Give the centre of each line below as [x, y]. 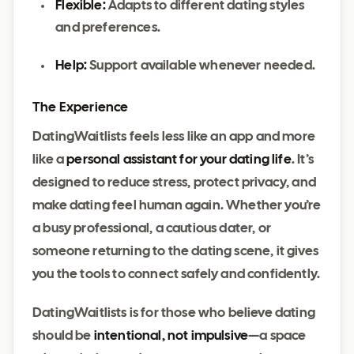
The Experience [81, 108]
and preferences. [108, 28]
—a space [277, 336]
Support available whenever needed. [201, 66]
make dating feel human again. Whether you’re [177, 206]
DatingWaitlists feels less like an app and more [174, 137]
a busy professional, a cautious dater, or [152, 229]
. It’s [302, 160]
